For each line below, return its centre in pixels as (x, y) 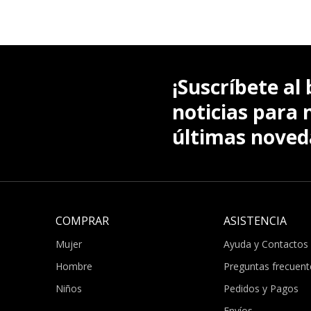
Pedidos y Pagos (261, 288)
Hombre (74, 266)
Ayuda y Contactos (266, 244)
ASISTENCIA (255, 220)
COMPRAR (82, 220)
